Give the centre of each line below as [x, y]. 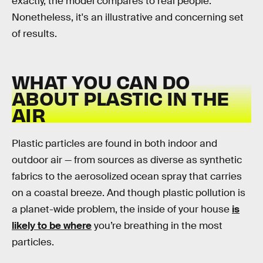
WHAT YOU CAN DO [101, 82]
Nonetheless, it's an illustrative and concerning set [128, 17]
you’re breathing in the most [157, 225]
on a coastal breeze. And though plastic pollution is [129, 193]
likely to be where [52, 225]
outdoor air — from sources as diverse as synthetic [127, 160]
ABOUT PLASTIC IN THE [121, 98]
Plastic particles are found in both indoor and [114, 143]
